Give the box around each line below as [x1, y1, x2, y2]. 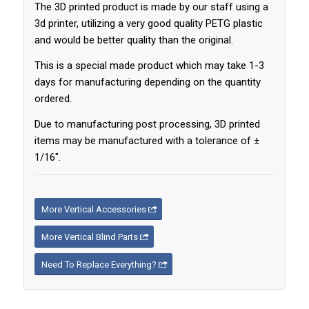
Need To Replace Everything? [41, 259, 157, 270]
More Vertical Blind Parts [41, 231, 138, 242]
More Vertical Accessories [41, 203, 146, 215]
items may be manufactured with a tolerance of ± [34, 134, 259, 147]
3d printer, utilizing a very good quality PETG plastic [34, 17, 263, 30]
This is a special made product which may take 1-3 [34, 59, 264, 72]
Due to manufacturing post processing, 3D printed [34, 117, 260, 130]
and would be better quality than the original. [34, 34, 233, 47]
